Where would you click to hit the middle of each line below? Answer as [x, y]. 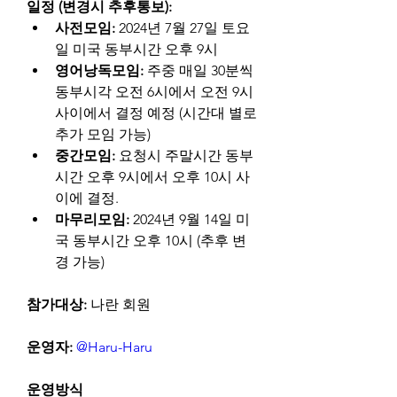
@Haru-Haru [114, 347]
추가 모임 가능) [103, 135]
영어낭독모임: [99, 71]
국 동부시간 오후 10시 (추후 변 [151, 241]
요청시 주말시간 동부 [184, 156]
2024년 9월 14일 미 [190, 220]
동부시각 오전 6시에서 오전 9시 [154, 92]
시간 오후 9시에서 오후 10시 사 [152, 177]
